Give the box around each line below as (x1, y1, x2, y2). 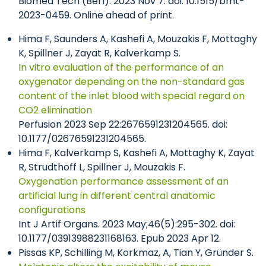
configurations (18, 203, 85, 217)
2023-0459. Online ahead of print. (18, 8, 174, 22)
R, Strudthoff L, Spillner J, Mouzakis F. (18, 160, 185, 174)
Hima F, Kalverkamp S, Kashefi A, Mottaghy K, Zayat (18, 146, 255, 160)
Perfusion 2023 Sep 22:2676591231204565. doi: (18, 118, 227, 131)
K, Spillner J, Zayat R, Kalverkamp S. (18, 46, 180, 60)
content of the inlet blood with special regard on (18, 89, 245, 103)
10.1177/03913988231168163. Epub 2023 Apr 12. (18, 232, 221, 245)
